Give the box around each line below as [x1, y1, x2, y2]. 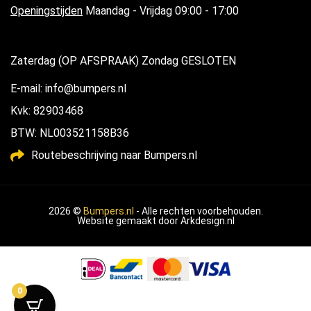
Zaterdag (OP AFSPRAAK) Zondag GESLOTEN [10, 54, 236, 68]
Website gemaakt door [76, 215, 180, 227]
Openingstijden [10, 4, 83, 18]
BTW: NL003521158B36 [10, 126, 129, 140]
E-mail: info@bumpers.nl [10, 82, 126, 96]
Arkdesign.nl [180, 215, 235, 227]
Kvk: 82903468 [10, 104, 83, 118]
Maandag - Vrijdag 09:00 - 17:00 [83, 4, 239, 18]
